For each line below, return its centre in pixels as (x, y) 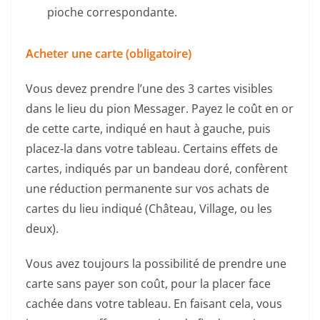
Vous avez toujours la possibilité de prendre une (156, 263)
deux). (44, 228)
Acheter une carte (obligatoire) (109, 53)
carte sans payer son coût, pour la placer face (148, 283)
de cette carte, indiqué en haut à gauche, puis (148, 128)
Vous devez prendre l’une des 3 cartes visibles (149, 88)
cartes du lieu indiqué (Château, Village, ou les (149, 208)
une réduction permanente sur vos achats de (147, 188)
